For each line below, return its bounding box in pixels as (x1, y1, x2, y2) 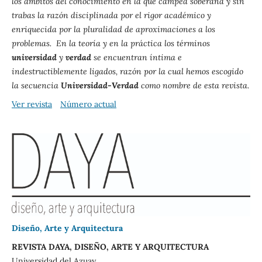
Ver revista (11, 98, 52, 109)
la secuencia (11, 80, 61, 91)
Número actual (60, 98, 116, 109)
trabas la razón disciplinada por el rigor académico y (11, 9, 211, 20)
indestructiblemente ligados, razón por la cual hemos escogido (11, 65, 243, 77)
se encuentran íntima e (91, 51, 182, 63)
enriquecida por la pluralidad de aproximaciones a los (11, 23, 215, 35)
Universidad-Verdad (60, 80, 139, 91)
